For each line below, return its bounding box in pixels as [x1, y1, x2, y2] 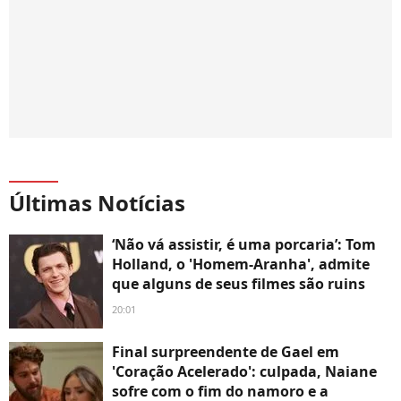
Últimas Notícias [9, 187, 185, 218]
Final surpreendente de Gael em [112, 341, 339, 362]
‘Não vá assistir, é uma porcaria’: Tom [112, 234, 376, 254]
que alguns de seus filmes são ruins [112, 273, 365, 294]
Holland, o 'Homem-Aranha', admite [112, 253, 370, 274]
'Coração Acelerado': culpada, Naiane [112, 361, 377, 381]
